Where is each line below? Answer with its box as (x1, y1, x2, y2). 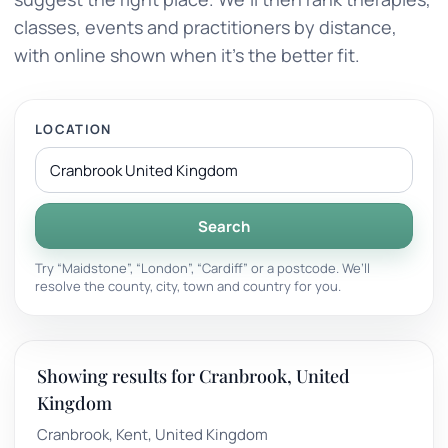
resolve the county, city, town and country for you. (35, 277, 341, 295)
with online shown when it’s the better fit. (14, 43, 360, 67)
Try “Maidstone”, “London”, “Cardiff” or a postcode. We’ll (35, 259, 370, 277)
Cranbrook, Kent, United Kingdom (37, 424, 268, 445)
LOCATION (35, 120, 112, 138)
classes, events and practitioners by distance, (14, 15, 397, 39)
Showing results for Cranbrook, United (37, 364, 350, 388)
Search (198, 215, 250, 237)
